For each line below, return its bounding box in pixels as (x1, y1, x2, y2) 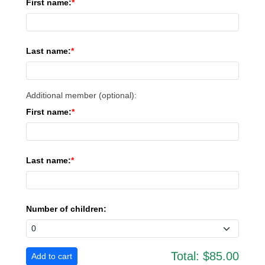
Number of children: (26, 204, 106, 214)
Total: (171, 250, 199, 263)
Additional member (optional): (26, 91, 137, 100)
